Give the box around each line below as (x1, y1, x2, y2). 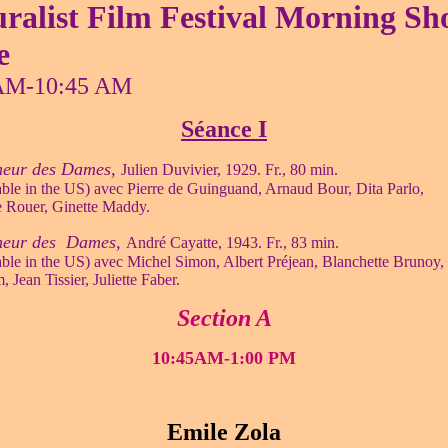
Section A (176, 305, 272, 331)
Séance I (181, 116, 267, 142)
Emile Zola (167, 419, 281, 445)
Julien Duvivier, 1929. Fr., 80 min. (120, 161, 338, 178)
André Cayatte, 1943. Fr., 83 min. (125, 234, 339, 251)
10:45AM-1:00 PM (152, 348, 296, 368)
